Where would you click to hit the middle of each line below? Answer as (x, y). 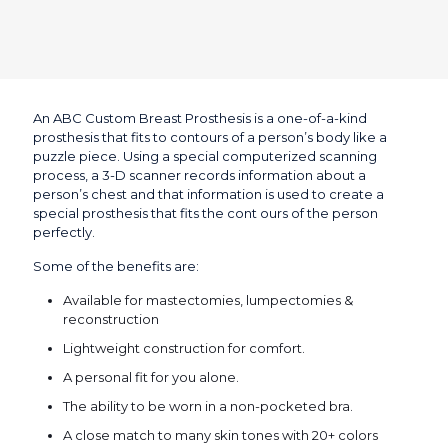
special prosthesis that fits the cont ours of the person (205, 213)
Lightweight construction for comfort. (184, 348)
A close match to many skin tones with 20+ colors (220, 435)
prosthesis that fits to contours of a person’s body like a (210, 137)
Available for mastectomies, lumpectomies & (208, 300)
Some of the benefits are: (116, 266)
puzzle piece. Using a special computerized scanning (205, 156)
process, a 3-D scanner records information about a (199, 175)
